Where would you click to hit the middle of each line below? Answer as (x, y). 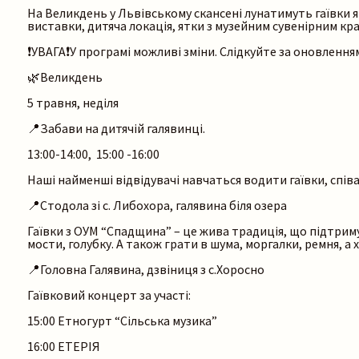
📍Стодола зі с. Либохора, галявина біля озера (157, 206)
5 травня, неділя (73, 103)
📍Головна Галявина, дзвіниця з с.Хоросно (146, 270)
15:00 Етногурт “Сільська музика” (122, 321)
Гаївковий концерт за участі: (109, 295)
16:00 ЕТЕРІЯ (64, 347)
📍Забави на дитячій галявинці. (117, 129)
